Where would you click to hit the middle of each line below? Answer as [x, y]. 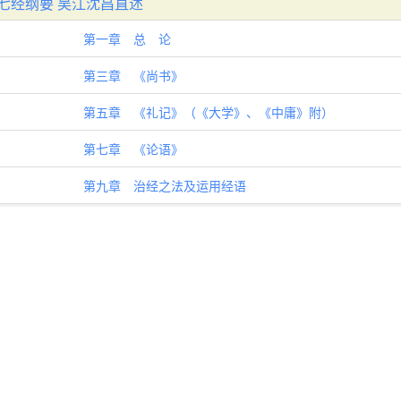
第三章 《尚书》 [133, 75]
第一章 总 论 [127, 38]
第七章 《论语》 [133, 149]
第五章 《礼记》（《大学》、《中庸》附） [208, 112]
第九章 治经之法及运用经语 [164, 185]
